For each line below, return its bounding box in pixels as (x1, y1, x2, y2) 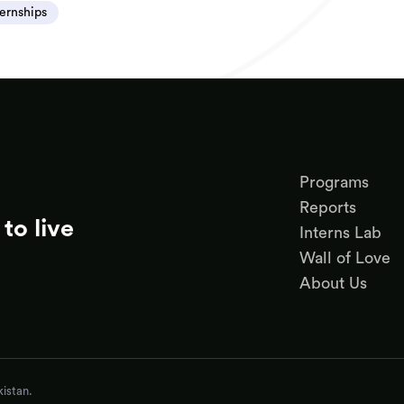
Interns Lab (299, 225, 382, 241)
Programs (299, 174, 370, 190)
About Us (299, 275, 368, 291)
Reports (299, 199, 357, 216)
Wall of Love (299, 250, 391, 266)
